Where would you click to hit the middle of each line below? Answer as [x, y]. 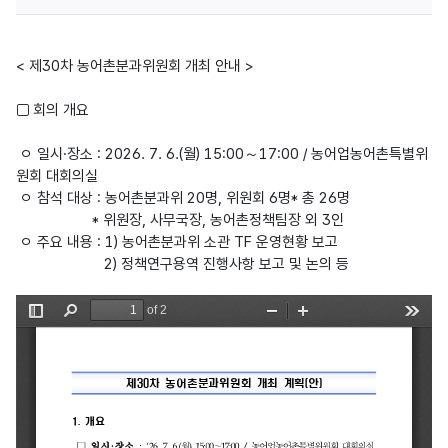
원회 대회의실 [57, 176]
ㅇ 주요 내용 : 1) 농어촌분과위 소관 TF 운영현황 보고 [177, 242]
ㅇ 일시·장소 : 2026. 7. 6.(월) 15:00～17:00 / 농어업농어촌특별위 [222, 154]
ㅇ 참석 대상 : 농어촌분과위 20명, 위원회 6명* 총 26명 [183, 198]
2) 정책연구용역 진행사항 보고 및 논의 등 [182, 264]
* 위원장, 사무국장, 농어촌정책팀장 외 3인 [180, 220]
